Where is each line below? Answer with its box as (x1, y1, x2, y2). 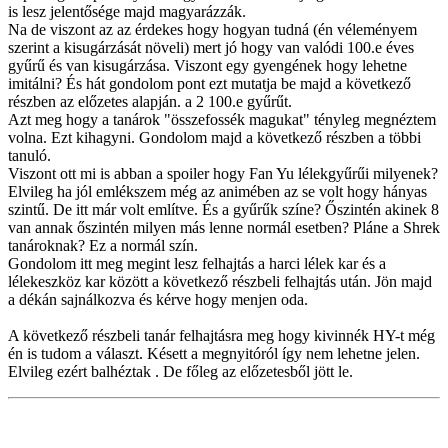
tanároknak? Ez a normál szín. (8, 237, 198, 255)
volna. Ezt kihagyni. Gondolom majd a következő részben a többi (8, 129, 421, 147)
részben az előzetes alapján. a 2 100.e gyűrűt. (8, 93, 292, 111)
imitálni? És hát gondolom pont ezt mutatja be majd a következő (8, 75, 411, 93)
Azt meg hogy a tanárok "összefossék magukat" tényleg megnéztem (8, 111, 436, 129)
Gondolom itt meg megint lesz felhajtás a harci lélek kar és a (8, 255, 386, 273)
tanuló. (8, 147, 51, 165)
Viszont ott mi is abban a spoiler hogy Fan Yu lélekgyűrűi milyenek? (8, 165, 438, 183)
